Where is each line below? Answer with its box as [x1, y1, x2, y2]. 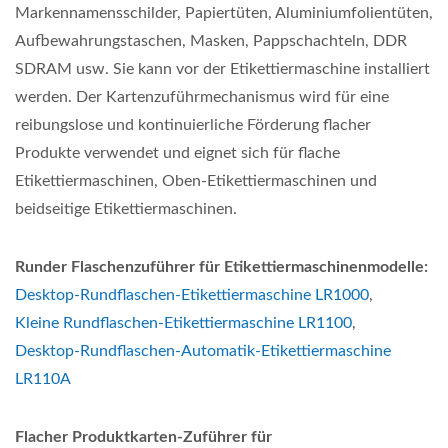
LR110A [15, 371, 71, 387]
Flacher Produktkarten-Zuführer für [15, 429, 272, 445]
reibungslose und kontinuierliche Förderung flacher [15, 117, 371, 133]
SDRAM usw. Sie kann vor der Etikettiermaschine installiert [15, 61, 430, 77]
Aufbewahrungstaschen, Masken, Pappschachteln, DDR [15, 33, 407, 49]
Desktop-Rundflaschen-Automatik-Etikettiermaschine [15, 343, 391, 359]
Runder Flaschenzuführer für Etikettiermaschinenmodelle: [15, 259, 428, 275]
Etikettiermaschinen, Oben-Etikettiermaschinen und [15, 173, 377, 189]
